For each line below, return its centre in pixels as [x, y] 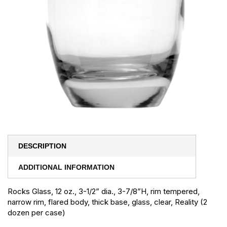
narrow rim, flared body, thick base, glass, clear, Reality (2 [107, 202]
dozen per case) [36, 213]
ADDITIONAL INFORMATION [66, 167]
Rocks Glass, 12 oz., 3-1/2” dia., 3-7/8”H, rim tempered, [104, 192]
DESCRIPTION [42, 146]
